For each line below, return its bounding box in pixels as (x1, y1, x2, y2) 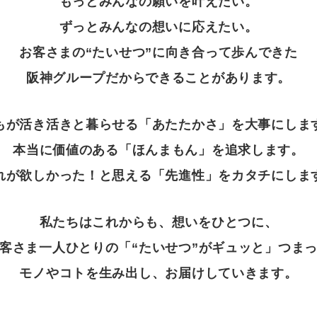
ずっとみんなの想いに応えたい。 (59, 19, 258, 34)
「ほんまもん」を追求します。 (118, 142, 304, 157)
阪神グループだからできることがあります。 (25, 70, 292, 85)
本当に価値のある (13, 142, 119, 157)
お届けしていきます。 (165, 265, 298, 280)
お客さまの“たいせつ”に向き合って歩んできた (19, 45, 298, 59)
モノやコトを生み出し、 (19, 265, 166, 280)
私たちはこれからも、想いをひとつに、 (39, 214, 278, 229)
